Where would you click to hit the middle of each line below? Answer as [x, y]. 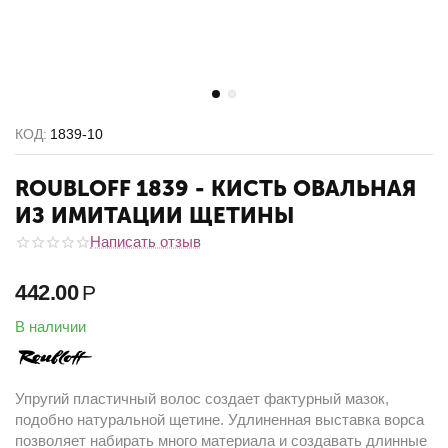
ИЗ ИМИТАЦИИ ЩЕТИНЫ [154, 215]
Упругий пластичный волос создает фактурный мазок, [202, 399]
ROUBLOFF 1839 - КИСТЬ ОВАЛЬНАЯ [215, 188]
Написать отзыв [145, 241]
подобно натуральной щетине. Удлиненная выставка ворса [219, 420]
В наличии [50, 326]
